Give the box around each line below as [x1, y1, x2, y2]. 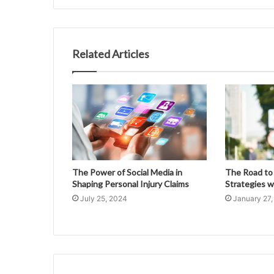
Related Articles [72, 46, 149, 61]
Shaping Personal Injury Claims [72, 179, 189, 190]
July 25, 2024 [80, 194, 127, 204]
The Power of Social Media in [72, 167, 182, 178]
